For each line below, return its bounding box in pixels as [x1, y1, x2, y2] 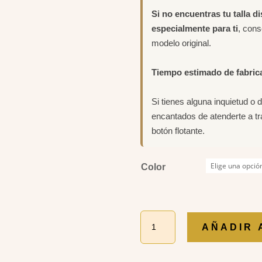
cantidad [140, 238, 176, 249]
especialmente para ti [151, 23, 239, 33]
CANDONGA [140, 211, 195, 222]
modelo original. [151, 37, 212, 48]
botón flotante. [151, 125, 205, 136]
